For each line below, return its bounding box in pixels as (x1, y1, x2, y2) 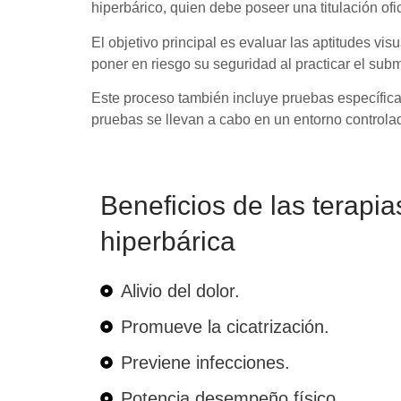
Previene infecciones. (120, 353, 290, 373)
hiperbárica (100, 226, 235, 257)
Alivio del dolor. (120, 281, 240, 302)
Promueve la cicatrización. (120, 317, 329, 337)
